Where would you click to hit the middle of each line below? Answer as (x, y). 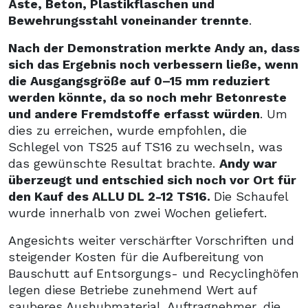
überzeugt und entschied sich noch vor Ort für (152, 179)
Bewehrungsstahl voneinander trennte (129, 20)
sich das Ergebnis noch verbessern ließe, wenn (153, 64)
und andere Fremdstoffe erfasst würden (134, 113)
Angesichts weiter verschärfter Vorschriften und (151, 240)
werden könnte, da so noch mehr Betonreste (147, 97)
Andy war (248, 163)
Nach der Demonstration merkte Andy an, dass (154, 47)
